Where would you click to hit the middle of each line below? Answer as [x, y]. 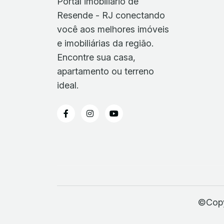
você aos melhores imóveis [113, 29]
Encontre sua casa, [96, 57]
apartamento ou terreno [105, 71]
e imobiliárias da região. [105, 43]
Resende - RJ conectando [111, 15]
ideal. [68, 85]
